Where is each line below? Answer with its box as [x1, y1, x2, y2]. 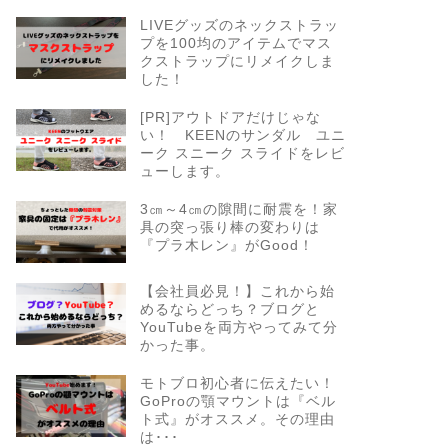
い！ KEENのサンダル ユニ [139, 128, 346, 144]
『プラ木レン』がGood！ [139, 238, 314, 254]
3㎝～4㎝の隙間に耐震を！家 [139, 202, 338, 218]
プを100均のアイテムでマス [139, 36, 332, 52]
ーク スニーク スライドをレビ [139, 146, 345, 162]
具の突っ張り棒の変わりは [139, 220, 320, 236]
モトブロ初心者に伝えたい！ [139, 376, 335, 392]
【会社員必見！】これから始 [139, 284, 335, 300]
